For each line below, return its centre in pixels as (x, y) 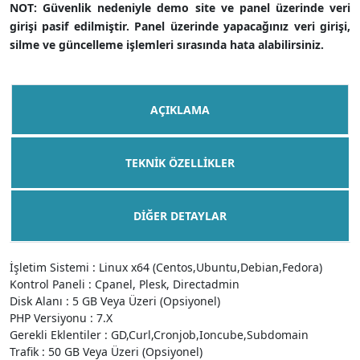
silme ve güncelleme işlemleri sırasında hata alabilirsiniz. (167, 45)
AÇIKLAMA (180, 110)
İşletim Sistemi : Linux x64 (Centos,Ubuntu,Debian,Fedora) (166, 267)
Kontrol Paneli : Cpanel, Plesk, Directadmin (125, 284)
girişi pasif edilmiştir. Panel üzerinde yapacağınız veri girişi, (180, 26)
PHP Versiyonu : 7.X (61, 318)
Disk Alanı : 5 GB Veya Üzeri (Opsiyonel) (115, 301)
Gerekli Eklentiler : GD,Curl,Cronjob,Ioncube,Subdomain (159, 335)
